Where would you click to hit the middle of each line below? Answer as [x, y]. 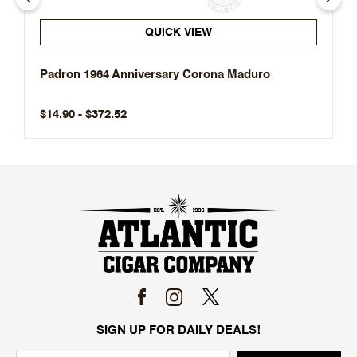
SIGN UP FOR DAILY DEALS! [178, 330]
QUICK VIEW [178, 33]
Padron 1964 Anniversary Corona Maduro [155, 75]
